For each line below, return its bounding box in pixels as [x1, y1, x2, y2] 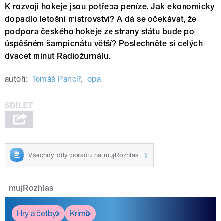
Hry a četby [17, 208, 56, 218]
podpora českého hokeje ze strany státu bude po [5, 26, 195, 36]
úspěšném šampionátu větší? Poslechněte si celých [5, 38, 203, 48]
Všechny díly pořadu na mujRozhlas [28, 151, 139, 159]
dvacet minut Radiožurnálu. [5, 51, 110, 61]
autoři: [5, 74, 28, 84]
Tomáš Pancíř [32, 74, 81, 84]
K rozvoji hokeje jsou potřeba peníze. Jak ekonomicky [5, 1, 215, 11]
